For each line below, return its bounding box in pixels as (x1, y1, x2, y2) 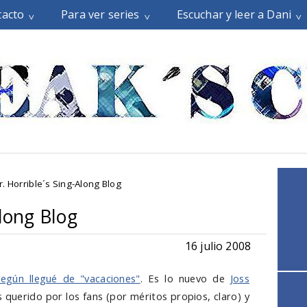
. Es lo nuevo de (140, 271, 230, 285)
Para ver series (61, 7, 140, 22)
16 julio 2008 (184, 238, 251, 254)
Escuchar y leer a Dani (176, 7, 292, 22)
